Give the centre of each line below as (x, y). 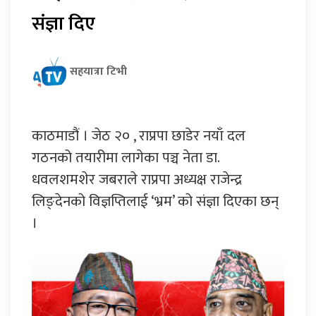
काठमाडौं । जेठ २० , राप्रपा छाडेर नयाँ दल (139, 135)
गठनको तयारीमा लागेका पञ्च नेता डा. (126, 157)
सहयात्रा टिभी (98, 71)
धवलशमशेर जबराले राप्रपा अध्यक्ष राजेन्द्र (137, 179)
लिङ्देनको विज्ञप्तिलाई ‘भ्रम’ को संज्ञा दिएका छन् (155, 201)
